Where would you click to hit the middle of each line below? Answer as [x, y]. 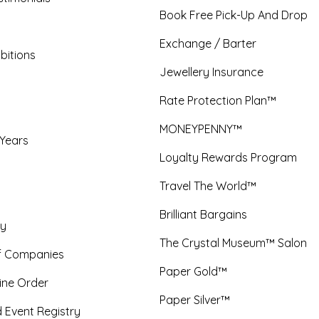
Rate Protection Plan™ [218, 100]
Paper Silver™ [195, 300]
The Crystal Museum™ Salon [233, 243]
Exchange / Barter [208, 43]
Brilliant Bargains [203, 214]
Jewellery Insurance [211, 72]
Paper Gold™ [193, 271]
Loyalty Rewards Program [228, 157]
